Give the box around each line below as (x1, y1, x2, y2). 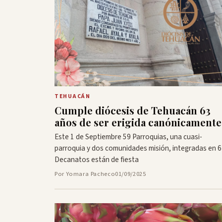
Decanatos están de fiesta (55, 154, 139, 166)
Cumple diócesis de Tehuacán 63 (55, 104, 211, 117)
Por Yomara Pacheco (55, 169, 115, 179)
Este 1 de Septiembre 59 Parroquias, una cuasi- (55, 131, 202, 143)
